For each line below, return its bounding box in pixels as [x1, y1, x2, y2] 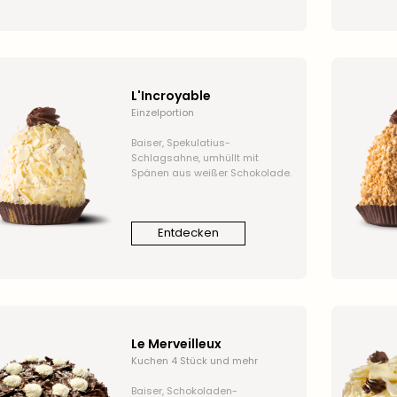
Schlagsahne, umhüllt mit [130, 150, 259, 165]
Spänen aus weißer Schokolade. [130, 165, 292, 180]
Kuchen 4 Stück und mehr [130, 353, 258, 368]
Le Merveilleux [130, 334, 222, 353]
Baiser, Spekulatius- [130, 135, 230, 150]
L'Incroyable [130, 86, 211, 105]
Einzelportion [130, 105, 194, 120]
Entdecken [157, 224, 219, 242]
